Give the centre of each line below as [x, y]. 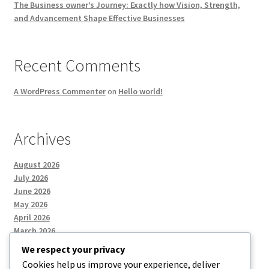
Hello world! [140, 92]
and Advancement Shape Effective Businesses [99, 18]
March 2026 [34, 231]
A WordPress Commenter [59, 92]
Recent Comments [77, 65]
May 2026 [30, 204]
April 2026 [32, 218]
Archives [42, 138]
